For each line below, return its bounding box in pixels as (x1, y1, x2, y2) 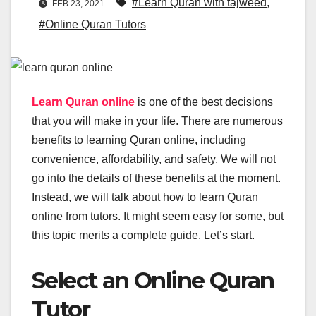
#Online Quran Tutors (39, 18, 146, 31)
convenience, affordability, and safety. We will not (32, 153, 276, 166)
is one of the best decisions (135, 96, 273, 109)
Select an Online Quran (32, 267, 274, 295)
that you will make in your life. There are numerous (32, 115, 283, 128)
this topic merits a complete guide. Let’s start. (32, 229, 255, 242)
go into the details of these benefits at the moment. (32, 172, 281, 185)
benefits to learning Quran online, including (32, 134, 246, 147)
